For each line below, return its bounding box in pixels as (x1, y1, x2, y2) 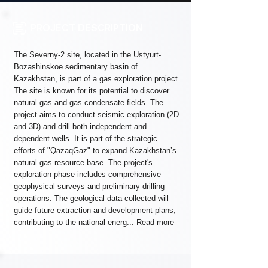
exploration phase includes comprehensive (14, 170, 161, 179)
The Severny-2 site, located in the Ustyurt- (14, 50, 161, 59)
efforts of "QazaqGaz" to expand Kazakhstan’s (14, 146, 176, 155)
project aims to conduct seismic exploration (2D (14, 110, 179, 119)
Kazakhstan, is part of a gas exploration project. (14, 74, 180, 83)
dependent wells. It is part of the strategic (14, 134, 157, 143)
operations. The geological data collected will (14, 194, 169, 203)
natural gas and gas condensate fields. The (14, 98, 163, 107)
